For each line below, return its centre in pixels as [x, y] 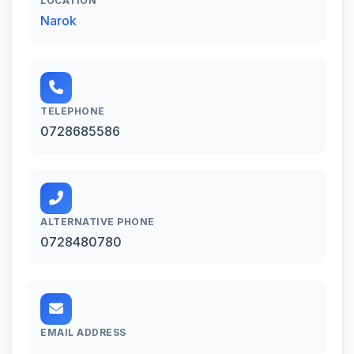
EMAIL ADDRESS [83, 332]
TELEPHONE [73, 111]
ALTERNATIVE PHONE [98, 221]
